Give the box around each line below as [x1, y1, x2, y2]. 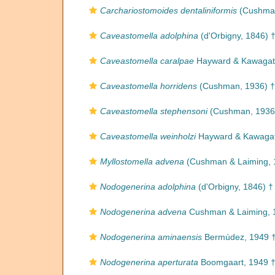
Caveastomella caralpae [100, 56, 194, 66]
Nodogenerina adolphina [100, 182, 196, 192]
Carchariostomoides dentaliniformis [100, 6, 237, 15]
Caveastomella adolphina [100, 31, 198, 41]
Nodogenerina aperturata [100, 257, 198, 267]
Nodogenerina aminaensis [100, 232, 202, 242]
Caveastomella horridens [100, 81, 197, 91]
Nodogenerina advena [100, 207, 187, 217]
